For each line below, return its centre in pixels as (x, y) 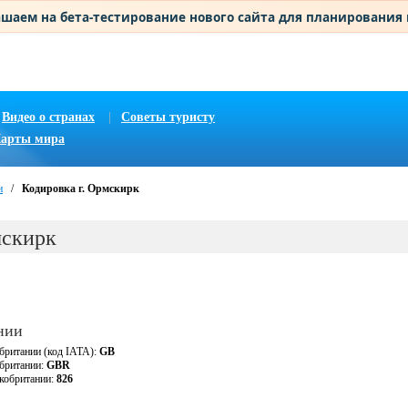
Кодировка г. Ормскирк (81, 189)
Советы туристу (168, 117)
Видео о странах (48, 117)
